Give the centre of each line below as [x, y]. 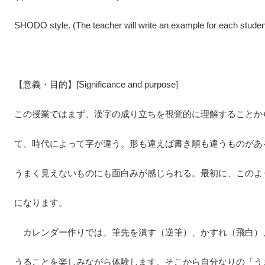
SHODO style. [43, 25]
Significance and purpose [127, 84]
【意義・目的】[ [46, 84]
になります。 [41, 203]
